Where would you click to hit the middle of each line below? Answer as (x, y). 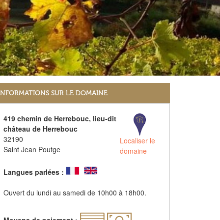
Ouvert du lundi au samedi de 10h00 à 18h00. (75, 192)
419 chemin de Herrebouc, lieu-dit (60, 118)
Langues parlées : (33, 172)
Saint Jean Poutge (32, 149)
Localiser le (138, 140)
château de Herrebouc (40, 128)
